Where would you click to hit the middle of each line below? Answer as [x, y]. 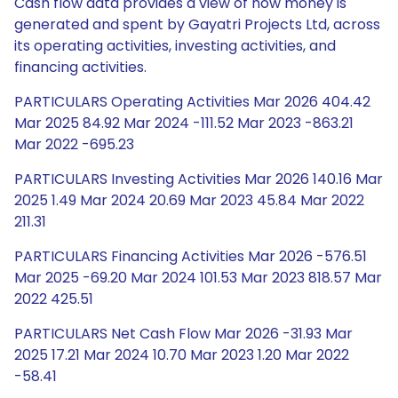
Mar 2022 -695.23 [74, 144]
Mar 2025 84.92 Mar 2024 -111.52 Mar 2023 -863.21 [184, 123]
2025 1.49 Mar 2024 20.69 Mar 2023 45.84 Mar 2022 [189, 200]
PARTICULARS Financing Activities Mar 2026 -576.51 [191, 256]
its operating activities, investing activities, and [175, 46]
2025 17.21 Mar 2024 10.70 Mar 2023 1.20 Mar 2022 [182, 355]
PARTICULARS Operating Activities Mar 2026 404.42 [192, 102]
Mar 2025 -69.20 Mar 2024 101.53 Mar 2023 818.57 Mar [198, 278]
